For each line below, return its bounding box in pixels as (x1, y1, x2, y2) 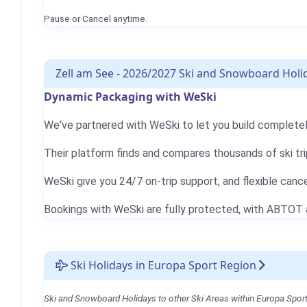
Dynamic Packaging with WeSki (44, 89, 217, 104)
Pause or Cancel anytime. (44, 13, 147, 24)
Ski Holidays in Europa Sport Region (68, 258, 256, 273)
